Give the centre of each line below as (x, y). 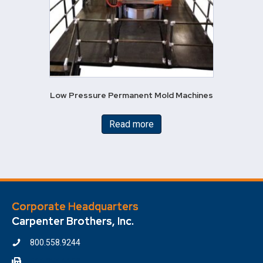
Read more (131, 124)
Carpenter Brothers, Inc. (73, 221)
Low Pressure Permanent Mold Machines (131, 95)
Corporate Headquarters (75, 207)
